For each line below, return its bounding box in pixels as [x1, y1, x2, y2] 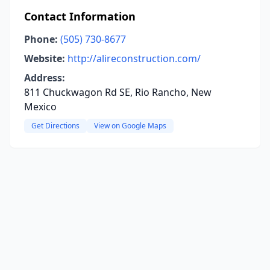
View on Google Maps [94, 121, 166, 131]
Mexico [24, 100, 57, 113]
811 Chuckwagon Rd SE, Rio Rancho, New [24, 86, 212, 99]
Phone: [24, 33, 58, 46]
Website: [24, 52, 65, 65]
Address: [24, 71, 65, 84]
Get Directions [31, 121, 80, 131]
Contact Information [24, 9, 136, 24]
